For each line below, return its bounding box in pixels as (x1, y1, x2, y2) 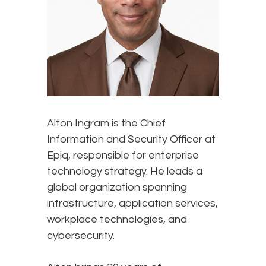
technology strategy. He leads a (47, 165, 202, 177)
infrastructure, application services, (47, 197, 218, 209)
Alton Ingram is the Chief (47, 117, 166, 129)
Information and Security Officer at (47, 133, 216, 145)
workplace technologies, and (47, 213, 187, 225)
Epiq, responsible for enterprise (47, 149, 199, 161)
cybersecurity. (47, 229, 119, 241)
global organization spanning (47, 181, 187, 193)
